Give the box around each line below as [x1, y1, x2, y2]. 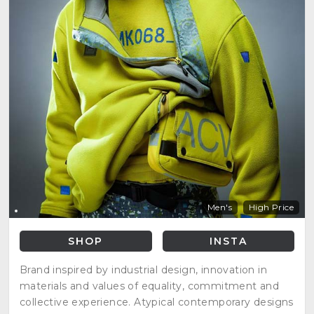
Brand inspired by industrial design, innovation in [20, 263, 267, 276]
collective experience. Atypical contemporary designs [20, 295, 294, 308]
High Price [249, 201, 294, 212]
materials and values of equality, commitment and [20, 279, 280, 292]
